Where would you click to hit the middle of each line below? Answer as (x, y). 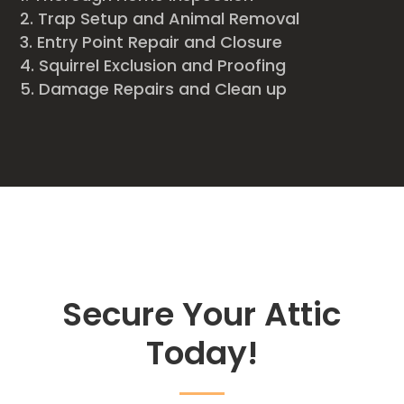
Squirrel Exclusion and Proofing (163, 66)
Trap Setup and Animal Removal (169, 19)
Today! (202, 353)
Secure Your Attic (202, 315)
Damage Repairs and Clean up (163, 89)
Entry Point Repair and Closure (162, 42)
